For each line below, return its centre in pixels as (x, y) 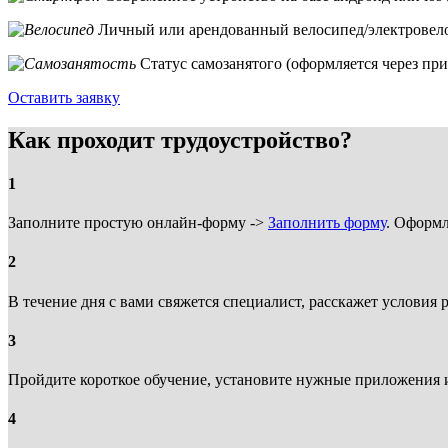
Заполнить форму (327, 223)
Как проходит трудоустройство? (180, 139)
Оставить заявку (64, 97)
